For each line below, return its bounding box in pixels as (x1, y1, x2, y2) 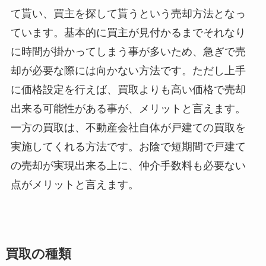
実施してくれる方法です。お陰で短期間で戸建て (10, 140, 246, 153)
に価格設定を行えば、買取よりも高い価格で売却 (10, 83, 246, 96)
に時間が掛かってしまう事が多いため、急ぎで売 (10, 45, 246, 58)
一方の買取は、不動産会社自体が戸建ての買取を (10, 121, 246, 134)
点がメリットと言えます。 (10, 178, 139, 191)
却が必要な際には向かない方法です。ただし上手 (10, 64, 246, 77)
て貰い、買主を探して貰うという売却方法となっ (10, 7, 246, 20)
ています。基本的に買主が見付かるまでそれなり (10, 26, 246, 39)
